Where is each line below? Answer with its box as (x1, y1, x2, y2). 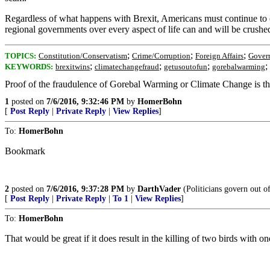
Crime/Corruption (132, 51, 190, 60)
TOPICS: (5, 51, 36, 60)
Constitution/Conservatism (39, 51, 127, 60)
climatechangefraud (95, 62, 159, 71)
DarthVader (137, 184, 181, 193)
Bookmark (5, 146, 45, 156)
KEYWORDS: (5, 62, 53, 71)
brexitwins (55, 62, 90, 71)
